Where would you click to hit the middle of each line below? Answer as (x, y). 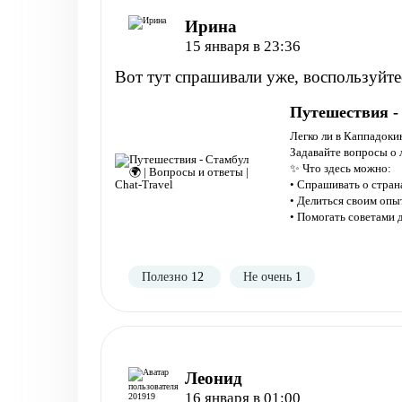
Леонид (214, 378)
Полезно (165, 277)
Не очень (267, 277)
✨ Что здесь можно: (340, 168)
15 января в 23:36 (243, 46)
